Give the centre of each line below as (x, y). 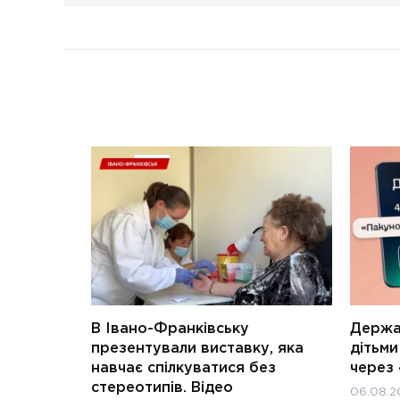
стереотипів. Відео (162, 387)
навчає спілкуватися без (183, 368)
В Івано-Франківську (170, 329)
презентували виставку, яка (197, 348)
